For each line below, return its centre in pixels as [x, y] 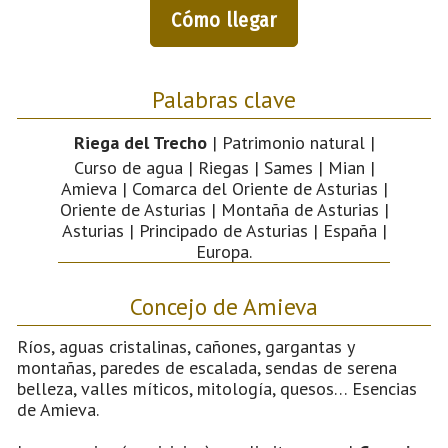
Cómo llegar [224, 19]
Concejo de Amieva [224, 305]
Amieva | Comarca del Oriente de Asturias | [224, 188]
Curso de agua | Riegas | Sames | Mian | [224, 167]
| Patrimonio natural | [290, 142]
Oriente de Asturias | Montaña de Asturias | [224, 209]
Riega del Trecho [140, 142]
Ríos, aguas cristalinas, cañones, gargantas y [185, 346]
